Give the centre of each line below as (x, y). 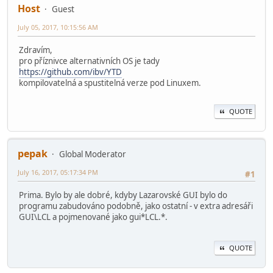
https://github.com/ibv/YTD (70, 72)
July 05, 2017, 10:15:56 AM (58, 27)
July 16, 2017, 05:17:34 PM (58, 172)
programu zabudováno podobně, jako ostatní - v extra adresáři (136, 206)
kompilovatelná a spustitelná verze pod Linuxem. (110, 83)
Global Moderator (93, 154)
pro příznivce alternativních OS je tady (89, 61)
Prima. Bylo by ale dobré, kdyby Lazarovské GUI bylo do (123, 195)
